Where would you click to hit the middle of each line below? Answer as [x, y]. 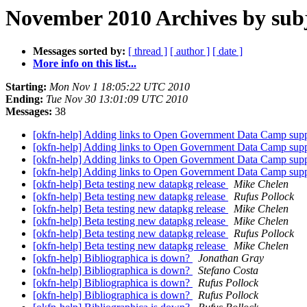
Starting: [26, 87]
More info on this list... [85, 64]
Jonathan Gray [231, 258]
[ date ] [228, 51]
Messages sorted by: [79, 51]
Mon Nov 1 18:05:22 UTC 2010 [120, 87]
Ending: [24, 99]
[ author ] [190, 51]
